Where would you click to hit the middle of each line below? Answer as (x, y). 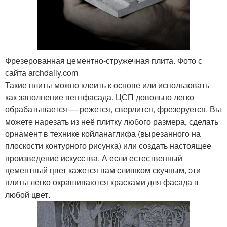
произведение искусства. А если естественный (94, 158)
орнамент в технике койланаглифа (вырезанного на (103, 134)
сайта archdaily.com (42, 73)
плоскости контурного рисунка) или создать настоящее (108, 146)
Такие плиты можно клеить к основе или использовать (107, 85)
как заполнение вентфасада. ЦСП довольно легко (100, 97)
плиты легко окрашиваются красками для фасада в (102, 182)
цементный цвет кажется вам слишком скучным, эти (103, 170)
